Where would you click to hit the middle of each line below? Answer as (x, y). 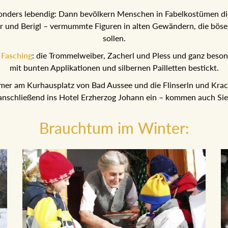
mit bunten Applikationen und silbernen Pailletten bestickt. (114, 67)
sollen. (114, 38)
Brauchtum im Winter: (114, 127)
